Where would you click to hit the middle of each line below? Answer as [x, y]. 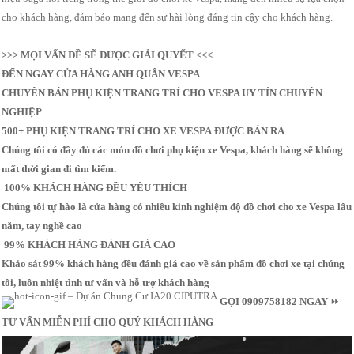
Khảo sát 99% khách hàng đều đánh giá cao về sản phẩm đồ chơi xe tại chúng [173, 264]
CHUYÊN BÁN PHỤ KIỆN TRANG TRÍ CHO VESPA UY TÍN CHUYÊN [162, 93]
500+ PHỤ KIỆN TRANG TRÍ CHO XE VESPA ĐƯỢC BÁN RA [143, 131]
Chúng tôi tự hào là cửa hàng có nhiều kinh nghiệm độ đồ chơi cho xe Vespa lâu [177, 207]
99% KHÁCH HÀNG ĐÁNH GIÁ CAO [89, 245]
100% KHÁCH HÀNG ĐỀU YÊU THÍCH [95, 188]
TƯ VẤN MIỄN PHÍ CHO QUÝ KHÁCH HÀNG [108, 322]
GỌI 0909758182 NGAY [274, 302]
